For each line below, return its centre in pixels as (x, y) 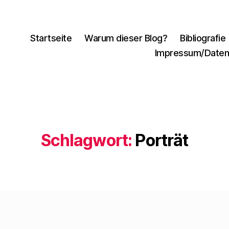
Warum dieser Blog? (126, 38)
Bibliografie (203, 38)
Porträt (162, 140)
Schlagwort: (86, 140)
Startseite (51, 38)
